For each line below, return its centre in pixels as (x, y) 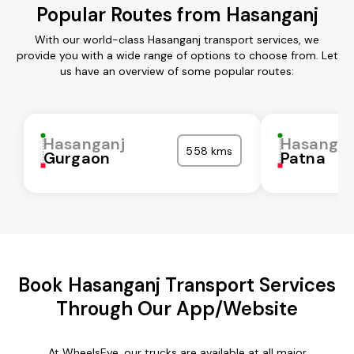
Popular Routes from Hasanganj (177, 14)
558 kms (209, 151)
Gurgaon (77, 158)
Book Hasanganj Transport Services (177, 284)
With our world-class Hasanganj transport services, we (177, 39)
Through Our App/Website (177, 308)
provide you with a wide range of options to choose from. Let (177, 55)
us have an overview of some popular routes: (177, 71)
